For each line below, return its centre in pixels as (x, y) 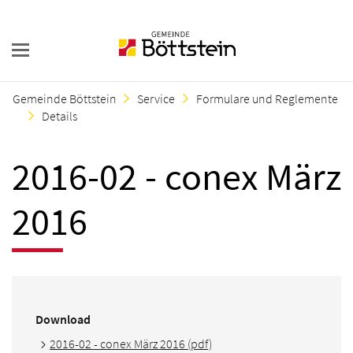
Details (60, 116)
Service (156, 99)
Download (63, 320)
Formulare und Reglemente (267, 99)
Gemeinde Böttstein (65, 99)
